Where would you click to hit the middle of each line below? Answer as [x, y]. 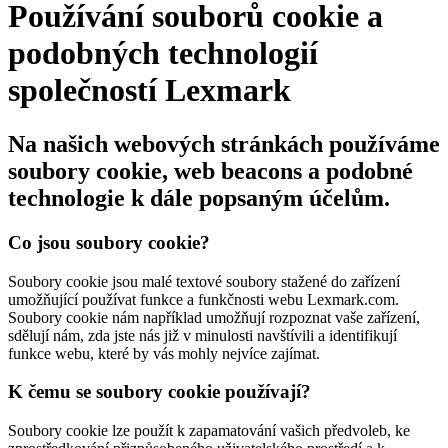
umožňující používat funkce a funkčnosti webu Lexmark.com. [203, 299]
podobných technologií [163, 53]
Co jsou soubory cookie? [109, 242]
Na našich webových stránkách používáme [224, 143]
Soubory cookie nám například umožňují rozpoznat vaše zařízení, [214, 317]
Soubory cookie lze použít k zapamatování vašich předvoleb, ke [209, 430]
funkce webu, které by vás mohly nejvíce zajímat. [164, 353]
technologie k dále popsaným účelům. [199, 197]
